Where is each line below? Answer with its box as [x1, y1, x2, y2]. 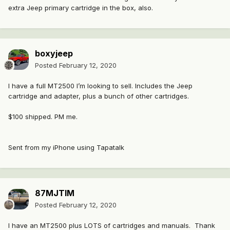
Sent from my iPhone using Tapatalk [8, 143, 124, 152]
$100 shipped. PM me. [8, 112, 78, 121]
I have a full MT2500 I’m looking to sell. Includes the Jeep [8, 82, 193, 90]
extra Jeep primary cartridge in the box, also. [8, 4, 153, 12]
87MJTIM [35, 188, 74, 199]
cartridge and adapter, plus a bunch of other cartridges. [8, 92, 189, 101]
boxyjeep [35, 48, 73, 59]
